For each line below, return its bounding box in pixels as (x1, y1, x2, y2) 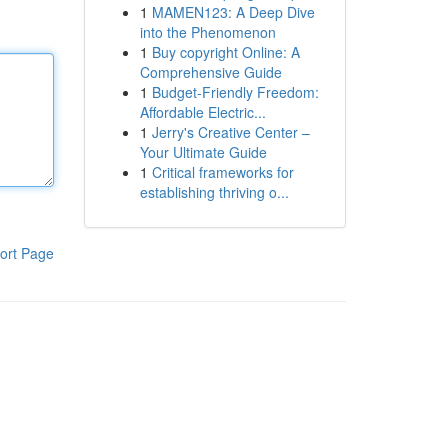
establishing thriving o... (139, 182, 289, 202)
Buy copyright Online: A (151, 42, 300, 62)
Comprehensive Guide (139, 62, 282, 82)
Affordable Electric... (139, 102, 266, 122)
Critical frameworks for (151, 162, 294, 182)
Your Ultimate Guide (139, 142, 267, 162)
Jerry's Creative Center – (151, 122, 310, 142)
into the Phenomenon (139, 22, 276, 42)
